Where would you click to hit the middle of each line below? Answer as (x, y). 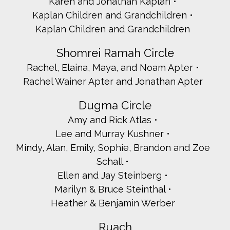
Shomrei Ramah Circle (115, 53)
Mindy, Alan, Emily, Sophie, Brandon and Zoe (113, 148)
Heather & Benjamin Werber (113, 203)
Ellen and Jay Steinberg (110, 176)
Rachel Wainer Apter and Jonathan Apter (113, 82)
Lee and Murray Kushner (110, 134)
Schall (110, 162)
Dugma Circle (115, 106)
